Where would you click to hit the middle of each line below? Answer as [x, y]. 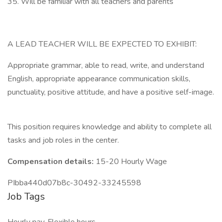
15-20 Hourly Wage [131, 162]
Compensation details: [52, 162]
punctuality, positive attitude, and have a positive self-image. [111, 92]
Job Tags [26, 196]
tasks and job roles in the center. [65, 140]
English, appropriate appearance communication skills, [99, 79]
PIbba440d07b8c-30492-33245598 [74, 183]
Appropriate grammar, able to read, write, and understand [106, 65]
